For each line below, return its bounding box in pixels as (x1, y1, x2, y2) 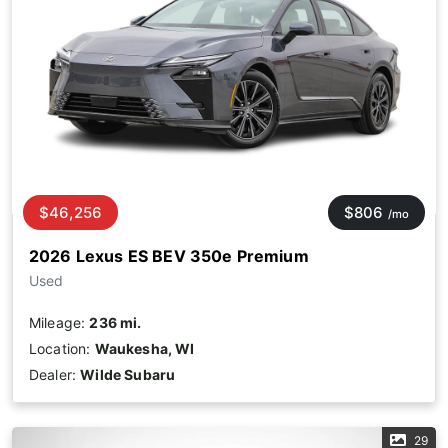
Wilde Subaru (80, 366, 176, 384)
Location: (29, 340, 95, 358)
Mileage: (29, 314, 90, 332)
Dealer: (29, 366, 81, 384)
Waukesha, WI (94, 340, 195, 358)
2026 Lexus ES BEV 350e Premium (29, 246, 309, 267)
